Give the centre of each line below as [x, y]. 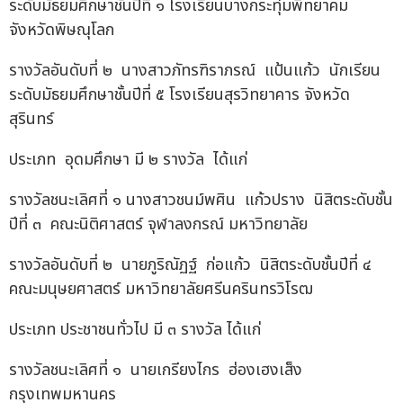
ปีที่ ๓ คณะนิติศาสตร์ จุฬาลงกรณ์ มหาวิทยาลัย [158, 225]
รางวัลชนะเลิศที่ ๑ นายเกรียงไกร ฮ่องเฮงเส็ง [160, 371]
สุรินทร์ [31, 120]
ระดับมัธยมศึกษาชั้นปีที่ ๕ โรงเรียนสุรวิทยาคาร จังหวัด [179, 95]
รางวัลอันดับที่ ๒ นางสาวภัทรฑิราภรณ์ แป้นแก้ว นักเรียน [195, 71]
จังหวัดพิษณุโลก [62, 31]
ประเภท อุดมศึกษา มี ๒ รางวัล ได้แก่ [128, 160]
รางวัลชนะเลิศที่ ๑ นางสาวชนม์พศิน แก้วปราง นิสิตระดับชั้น [201, 201]
